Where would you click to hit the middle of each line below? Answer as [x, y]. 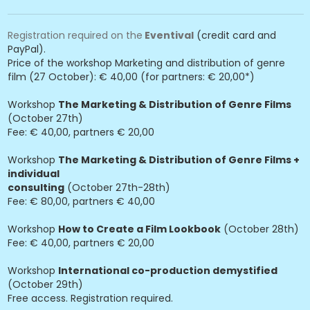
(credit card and [235, 35]
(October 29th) [45, 284]
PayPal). [27, 49]
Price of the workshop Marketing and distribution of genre [146, 63]
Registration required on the [75, 35]
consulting [36, 188]
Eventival [168, 35]
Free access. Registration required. [90, 298]
